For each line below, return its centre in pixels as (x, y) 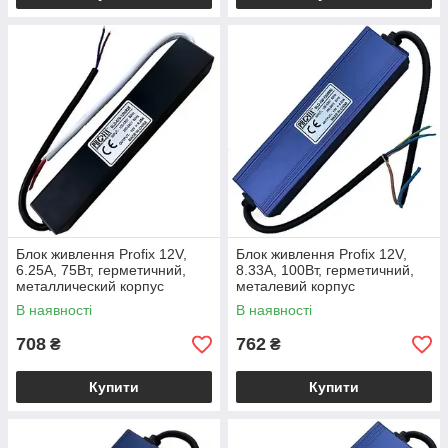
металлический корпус (90, 286)
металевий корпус (295, 286)
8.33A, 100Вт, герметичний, (325, 270)
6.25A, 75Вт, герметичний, (101, 270)
